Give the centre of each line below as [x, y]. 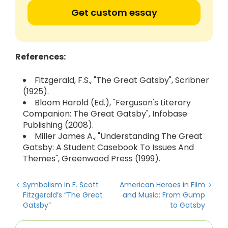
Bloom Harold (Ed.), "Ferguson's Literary [113, 103]
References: [40, 57]
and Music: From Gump [164, 195]
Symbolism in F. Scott [61, 185]
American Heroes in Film [162, 185]
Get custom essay [114, 12]
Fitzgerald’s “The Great [63, 195]
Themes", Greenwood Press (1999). [92, 159]
